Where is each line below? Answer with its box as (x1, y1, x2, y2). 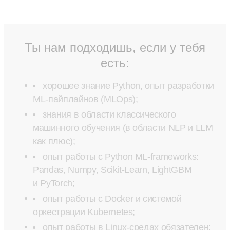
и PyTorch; (33, 178, 75, 188)
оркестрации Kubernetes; (33, 207, 136, 217)
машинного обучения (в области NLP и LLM (33, 123, 213, 133)
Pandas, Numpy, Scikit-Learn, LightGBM (33, 165, 192, 175)
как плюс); (33, 136, 75, 146)
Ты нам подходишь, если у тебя (25, 41, 205, 54)
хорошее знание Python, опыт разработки (43, 81, 215, 91)
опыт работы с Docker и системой (43, 194, 182, 204)
